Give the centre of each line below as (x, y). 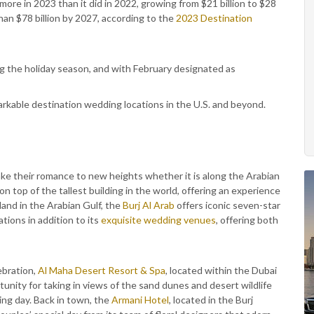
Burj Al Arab (149, 205)
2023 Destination (214, 18)
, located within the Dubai (221, 270)
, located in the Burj (211, 300)
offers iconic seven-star (227, 205)
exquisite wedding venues (158, 220)
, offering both (247, 220)
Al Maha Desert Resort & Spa (102, 270)
